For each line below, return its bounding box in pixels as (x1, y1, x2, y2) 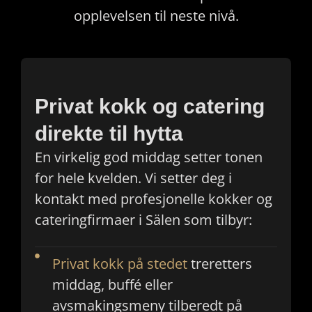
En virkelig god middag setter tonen (35, 147, 263, 166)
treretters (187, 254, 252, 274)
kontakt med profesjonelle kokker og (35, 189, 272, 208)
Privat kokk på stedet (52, 254, 187, 274)
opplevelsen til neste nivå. (73, 6, 239, 26)
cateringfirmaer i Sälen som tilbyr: (35, 210, 252, 229)
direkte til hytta (35, 121, 183, 145)
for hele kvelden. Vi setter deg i (35, 168, 232, 187)
